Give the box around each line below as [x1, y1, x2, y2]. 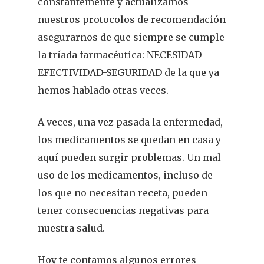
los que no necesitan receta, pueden [38, 187, 208, 199]
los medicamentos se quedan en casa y [38, 134, 222, 146]
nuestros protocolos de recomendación [38, 14, 226, 25]
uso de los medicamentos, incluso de [38, 169, 213, 181]
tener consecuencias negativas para [38, 204, 209, 216]
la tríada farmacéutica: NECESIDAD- [38, 49, 206, 61]
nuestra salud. [38, 222, 105, 234]
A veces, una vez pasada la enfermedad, [38, 116, 223, 128]
